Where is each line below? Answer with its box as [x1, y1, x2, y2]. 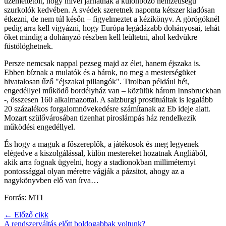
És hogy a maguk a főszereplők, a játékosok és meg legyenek [4, 140, 199, 149]
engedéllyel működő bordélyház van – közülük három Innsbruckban [4, 86, 221, 95]
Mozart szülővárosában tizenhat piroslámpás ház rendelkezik [4, 114, 196, 123]
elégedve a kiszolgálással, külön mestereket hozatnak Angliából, [4, 149, 207, 158]
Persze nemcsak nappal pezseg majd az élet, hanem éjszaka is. [4, 59, 201, 68]
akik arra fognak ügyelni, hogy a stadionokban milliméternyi [4, 158, 196, 167]
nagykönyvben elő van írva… [4, 176, 99, 185]
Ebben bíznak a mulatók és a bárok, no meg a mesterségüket [4, 68, 196, 77]
